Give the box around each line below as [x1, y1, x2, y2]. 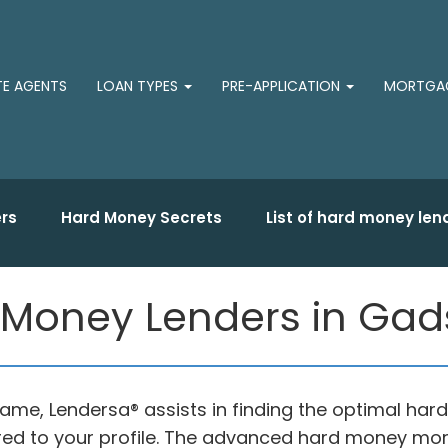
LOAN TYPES [97, 76, 182, 96]
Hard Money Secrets [61, 207, 222, 228]
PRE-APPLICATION [222, 76, 344, 96]
